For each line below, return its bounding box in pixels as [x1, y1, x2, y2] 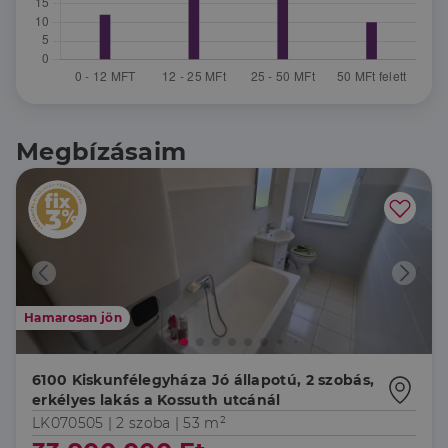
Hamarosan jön [24, 310, 122, 325]
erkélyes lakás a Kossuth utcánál [32, 391, 281, 409]
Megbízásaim [16, 137, 187, 166]
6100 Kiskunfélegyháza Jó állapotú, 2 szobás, [32, 371, 375, 389]
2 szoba [116, 414, 171, 432]
